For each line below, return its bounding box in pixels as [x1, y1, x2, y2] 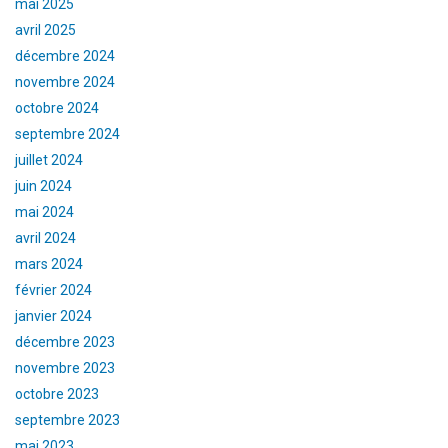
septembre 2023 [15, 411, 120, 428]
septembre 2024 [15, 125, 120, 142]
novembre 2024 [15, 73, 115, 90]
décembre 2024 [15, 47, 115, 64]
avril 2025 [15, 21, 76, 38]
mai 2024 [15, 203, 74, 220]
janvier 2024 [15, 307, 92, 324]
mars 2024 [15, 255, 83, 272]
